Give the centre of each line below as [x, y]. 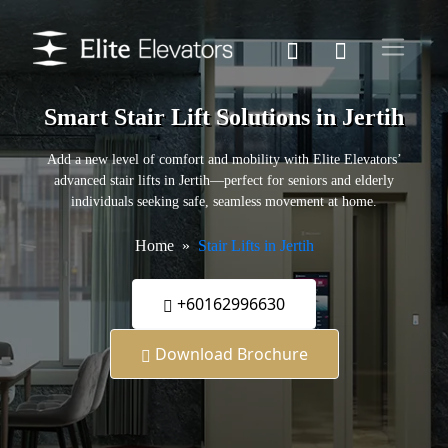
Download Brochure [229, 354]
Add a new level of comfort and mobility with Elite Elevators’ [224, 160]
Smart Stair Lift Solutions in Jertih [224, 117]
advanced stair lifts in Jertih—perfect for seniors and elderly [224, 181]
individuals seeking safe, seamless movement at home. [224, 202]
